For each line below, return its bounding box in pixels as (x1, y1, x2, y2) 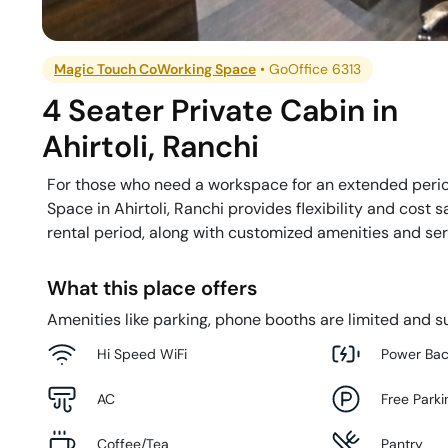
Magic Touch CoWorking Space (54, 60, 257, 79)
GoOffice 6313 (269, 60, 362, 79)
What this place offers (47, 275, 257, 302)
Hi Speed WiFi (97, 344, 187, 363)
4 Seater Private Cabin (42, 91, 366, 131)
